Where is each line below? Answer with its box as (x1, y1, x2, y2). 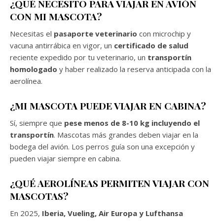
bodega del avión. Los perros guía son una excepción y (10, 141, 195, 151)
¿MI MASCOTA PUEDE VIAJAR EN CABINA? (10, 99, 206, 112)
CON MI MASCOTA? (10, 9, 102, 23)
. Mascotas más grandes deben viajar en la (54, 129, 198, 140)
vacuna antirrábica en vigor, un (10, 40, 114, 50)
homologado (10, 64, 57, 74)
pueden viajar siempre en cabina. (10, 153, 121, 163)
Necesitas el (10, 28, 54, 38)
